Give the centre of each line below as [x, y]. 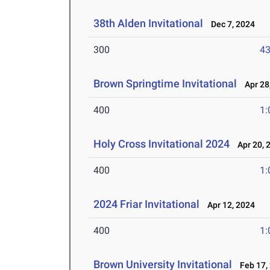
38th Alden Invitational [149, 24]
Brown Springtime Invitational [165, 84]
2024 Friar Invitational [147, 204]
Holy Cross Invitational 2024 [162, 144]
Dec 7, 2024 [231, 24]
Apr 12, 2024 [229, 205]
